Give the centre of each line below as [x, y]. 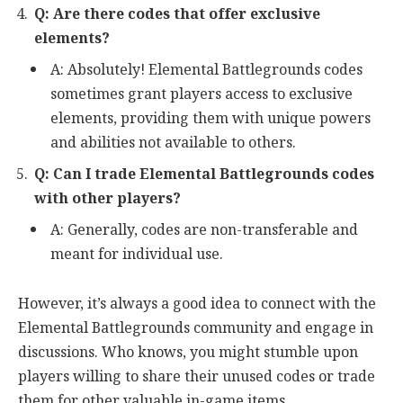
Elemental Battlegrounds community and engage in [196, 328]
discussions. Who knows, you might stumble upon [188, 353]
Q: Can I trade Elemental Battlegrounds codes [204, 174]
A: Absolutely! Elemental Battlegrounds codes [206, 69]
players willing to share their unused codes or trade [197, 377]
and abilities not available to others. [173, 142]
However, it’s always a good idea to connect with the [197, 304]
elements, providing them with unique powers [210, 118]
